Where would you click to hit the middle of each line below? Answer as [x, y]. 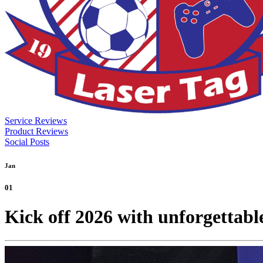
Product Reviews [36, 131]
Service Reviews [36, 120]
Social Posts [27, 141]
